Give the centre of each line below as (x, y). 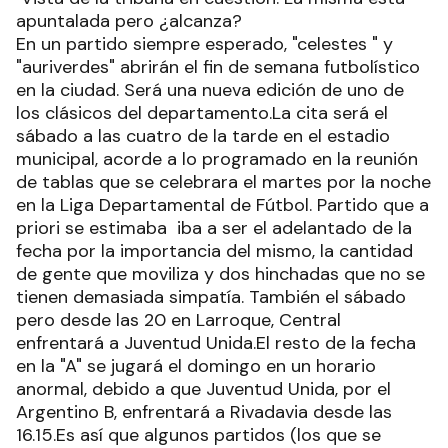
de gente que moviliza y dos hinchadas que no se (220, 274)
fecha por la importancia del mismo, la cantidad (214, 251)
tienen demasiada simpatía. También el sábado (211, 297)
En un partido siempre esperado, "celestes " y (204, 44)
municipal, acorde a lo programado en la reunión (217, 159)
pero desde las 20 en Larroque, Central (178, 320)
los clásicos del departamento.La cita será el (202, 113)
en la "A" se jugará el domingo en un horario (196, 366)
